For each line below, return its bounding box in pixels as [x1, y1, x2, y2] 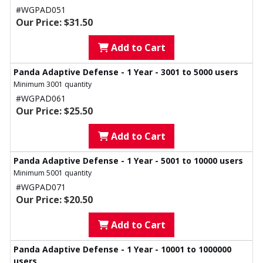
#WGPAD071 [16, 181, 66, 193]
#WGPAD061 [16, 93, 66, 104]
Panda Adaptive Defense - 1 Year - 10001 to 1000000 [14, 244, 231, 255]
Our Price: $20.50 [16, 193, 93, 207]
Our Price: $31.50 [16, 16, 93, 29]
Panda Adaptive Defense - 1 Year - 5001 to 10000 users [14, 155, 243, 167]
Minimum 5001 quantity [14, 168, 92, 178]
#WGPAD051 [16, 4, 66, 16]
